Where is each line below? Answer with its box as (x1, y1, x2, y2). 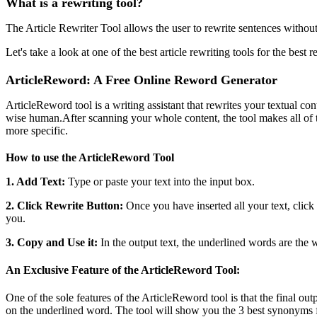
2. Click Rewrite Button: (6, 199, 123, 212)
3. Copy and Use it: (6, 236, 98, 248)
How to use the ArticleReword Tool (6, 151, 174, 163)
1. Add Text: (6, 175, 65, 188)
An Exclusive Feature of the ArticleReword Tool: (6, 264, 240, 277)
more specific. (6, 124, 68, 137)
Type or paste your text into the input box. (65, 175, 255, 188)
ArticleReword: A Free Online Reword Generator (6, 72, 277, 87)
